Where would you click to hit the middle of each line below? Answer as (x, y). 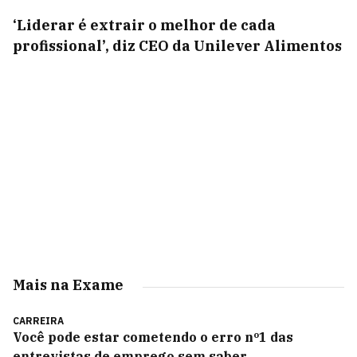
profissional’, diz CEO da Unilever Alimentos (177, 46)
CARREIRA (38, 321)
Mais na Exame (68, 285)
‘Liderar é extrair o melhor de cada (144, 25)
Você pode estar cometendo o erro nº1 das (153, 337)
